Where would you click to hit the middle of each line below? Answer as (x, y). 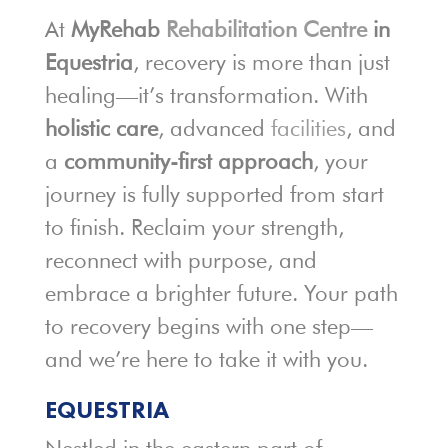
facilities (308, 128)
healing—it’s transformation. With (206, 95)
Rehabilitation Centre (266, 29)
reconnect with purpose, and (180, 260)
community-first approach (188, 161)
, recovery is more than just (261, 62)
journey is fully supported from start (214, 194)
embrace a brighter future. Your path (221, 293)
